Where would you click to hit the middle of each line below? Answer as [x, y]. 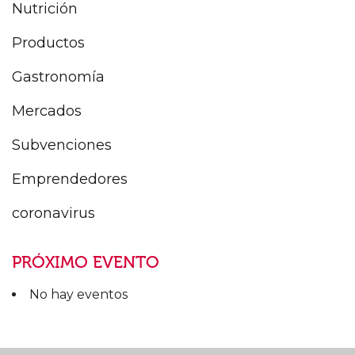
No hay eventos [78, 295]
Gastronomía [58, 77]
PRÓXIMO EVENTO [86, 263]
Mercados [47, 111]
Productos [48, 43]
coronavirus [53, 214]
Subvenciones [62, 145]
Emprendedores [70, 179]
